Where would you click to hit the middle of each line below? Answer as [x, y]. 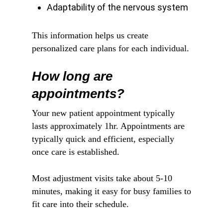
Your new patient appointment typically [103, 113]
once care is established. [76, 152]
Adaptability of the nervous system [117, 7]
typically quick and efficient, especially [103, 139]
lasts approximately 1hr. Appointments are [108, 126]
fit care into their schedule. [80, 204]
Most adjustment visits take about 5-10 [102, 178]
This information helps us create [90, 35]
